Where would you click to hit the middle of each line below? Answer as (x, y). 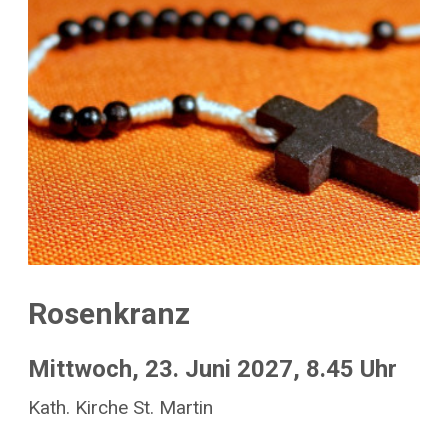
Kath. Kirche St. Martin (120, 407)
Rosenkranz (109, 314)
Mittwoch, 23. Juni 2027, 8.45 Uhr (212, 369)
